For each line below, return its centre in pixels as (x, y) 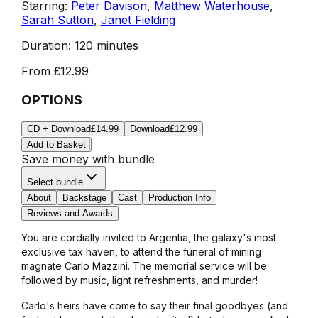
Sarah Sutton (57, 20)
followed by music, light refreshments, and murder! (139, 280)
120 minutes (106, 45)
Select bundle (55, 182)
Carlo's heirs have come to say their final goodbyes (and (154, 306)
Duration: (46, 45)
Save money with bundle (88, 159)
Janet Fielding (138, 20)
